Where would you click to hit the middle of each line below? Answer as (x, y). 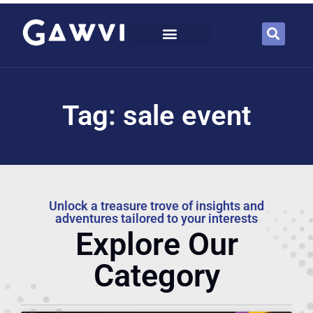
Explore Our (156, 245)
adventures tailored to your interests (156, 219)
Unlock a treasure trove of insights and (156, 206)
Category (156, 276)
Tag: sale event (156, 116)
